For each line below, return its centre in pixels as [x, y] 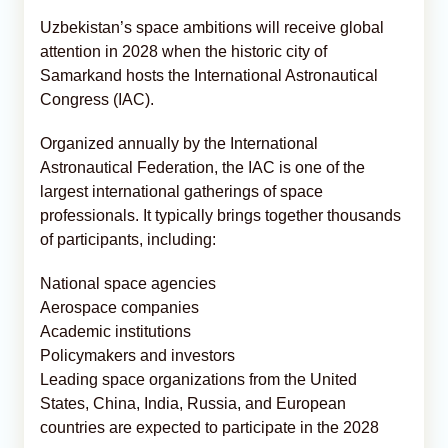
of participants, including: [128, 239]
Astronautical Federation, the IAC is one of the [202, 167]
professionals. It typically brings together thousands [220, 215]
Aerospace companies [119, 307]
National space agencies [128, 283]
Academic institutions [115, 331]
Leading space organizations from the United [198, 379]
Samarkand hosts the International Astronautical [209, 75]
